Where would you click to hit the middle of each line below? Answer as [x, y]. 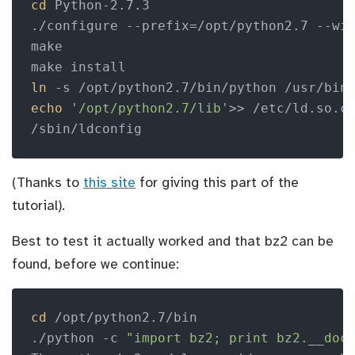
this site [109, 182]
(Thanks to [48, 182]
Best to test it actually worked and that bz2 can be [173, 240]
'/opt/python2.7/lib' [149, 109]
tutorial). [38, 205]
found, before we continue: [95, 263]
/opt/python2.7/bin [122, 317]
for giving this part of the [217, 182]
